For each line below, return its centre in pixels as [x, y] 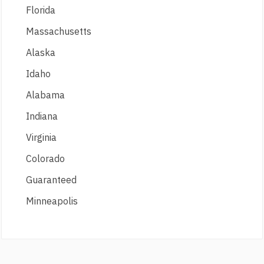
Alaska [41, 53]
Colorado [46, 159]
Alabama [46, 95]
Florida [41, 10]
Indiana [42, 116]
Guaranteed [52, 180]
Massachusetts [59, 32]
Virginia [42, 138]
